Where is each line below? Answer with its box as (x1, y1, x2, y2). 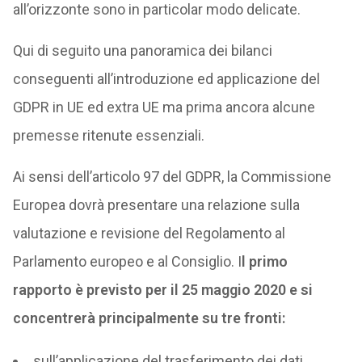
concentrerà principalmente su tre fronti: (12, 309, 285, 326)
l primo (241, 253, 288, 270)
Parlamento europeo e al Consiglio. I (12, 253, 242, 270)
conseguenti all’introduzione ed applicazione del (12, 70, 320, 87)
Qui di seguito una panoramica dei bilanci (12, 42, 272, 59)
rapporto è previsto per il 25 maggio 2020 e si (12, 281, 313, 298)
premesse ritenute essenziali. (12, 127, 204, 144)
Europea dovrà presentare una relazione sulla (12, 196, 300, 213)
